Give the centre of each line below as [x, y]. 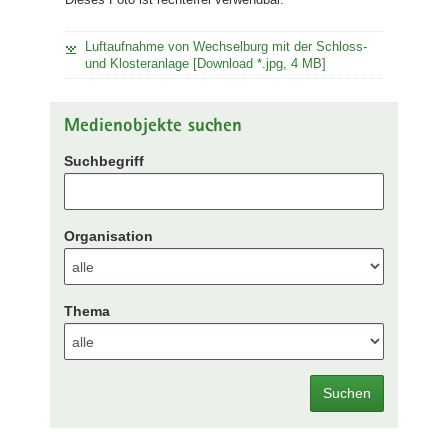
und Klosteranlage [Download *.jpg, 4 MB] [205, 63]
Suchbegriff [104, 161]
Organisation [108, 236]
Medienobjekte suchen [153, 127]
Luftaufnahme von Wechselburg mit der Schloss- [226, 46]
